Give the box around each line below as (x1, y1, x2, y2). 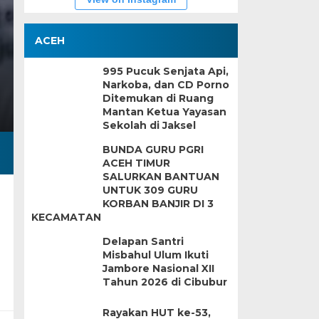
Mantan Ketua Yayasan (102, 105, 226, 118)
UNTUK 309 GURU (102, 184, 198, 197)
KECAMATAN (31, 211, 101, 224)
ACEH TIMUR (102, 157, 170, 169)
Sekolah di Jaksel (102, 119, 196, 132)
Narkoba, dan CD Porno (102, 78, 229, 91)
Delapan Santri (102, 235, 184, 248)
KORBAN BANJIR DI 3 (102, 197, 214, 210)
